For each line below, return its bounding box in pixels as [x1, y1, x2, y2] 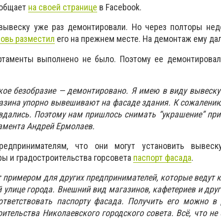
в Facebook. [97, 2, 144, 13]
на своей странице [28, 2, 97, 13]
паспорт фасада [133, 152, 191, 163]
